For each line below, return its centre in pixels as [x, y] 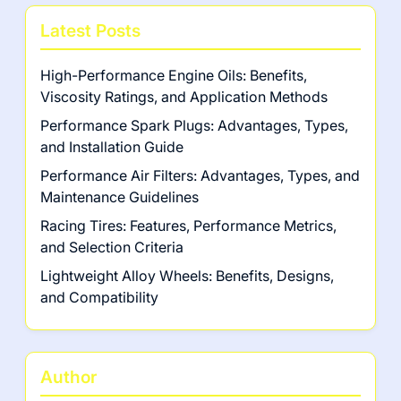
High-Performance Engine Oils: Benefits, [174, 76]
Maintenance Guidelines [119, 197]
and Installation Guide [112, 147]
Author [68, 377]
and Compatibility [99, 298]
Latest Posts [90, 31]
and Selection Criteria [112, 247]
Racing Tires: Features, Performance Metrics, [188, 226]
